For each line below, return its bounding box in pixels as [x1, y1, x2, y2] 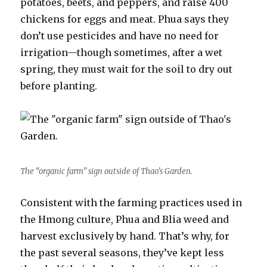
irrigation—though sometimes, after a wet [20, 46, 223, 58]
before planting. [20, 80, 98, 92]
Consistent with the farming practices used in [20, 197, 243, 209]
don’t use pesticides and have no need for [20, 30, 219, 42]
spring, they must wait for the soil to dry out [20, 63, 233, 75]
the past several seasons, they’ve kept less [20, 247, 225, 259]
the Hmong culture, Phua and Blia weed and [20, 213, 229, 225]
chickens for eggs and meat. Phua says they [20, 13, 229, 25]
